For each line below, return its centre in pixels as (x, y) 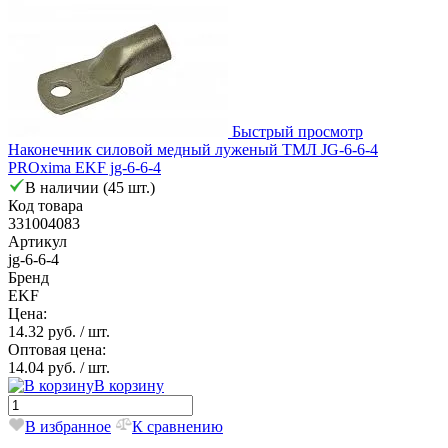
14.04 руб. (44, 367)
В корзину (129, 385)
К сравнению (177, 426)
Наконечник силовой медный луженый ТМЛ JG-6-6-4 (193, 149)
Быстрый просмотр (297, 131)
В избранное (68, 426)
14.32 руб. (44, 331)
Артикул (37, 241)
